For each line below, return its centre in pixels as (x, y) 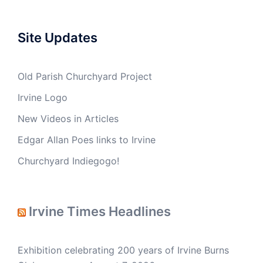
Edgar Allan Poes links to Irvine (87, 140)
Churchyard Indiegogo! (68, 161)
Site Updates (58, 38)
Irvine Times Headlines (100, 211)
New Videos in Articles (68, 119)
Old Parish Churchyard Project (85, 76)
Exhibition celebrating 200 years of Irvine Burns (123, 250)
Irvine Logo (43, 97)
